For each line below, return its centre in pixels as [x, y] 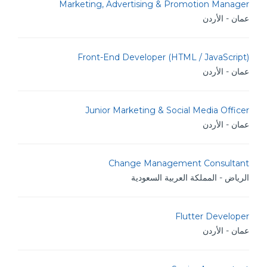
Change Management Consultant [179, 163]
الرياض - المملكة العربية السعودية [190, 178]
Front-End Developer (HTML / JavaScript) [163, 57]
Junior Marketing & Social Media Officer [167, 110]
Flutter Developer [212, 216]
